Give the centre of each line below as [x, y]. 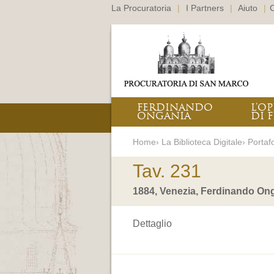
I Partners [205, 8]
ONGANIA [164, 116]
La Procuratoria [141, 8]
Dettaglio [152, 224]
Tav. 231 [167, 171]
